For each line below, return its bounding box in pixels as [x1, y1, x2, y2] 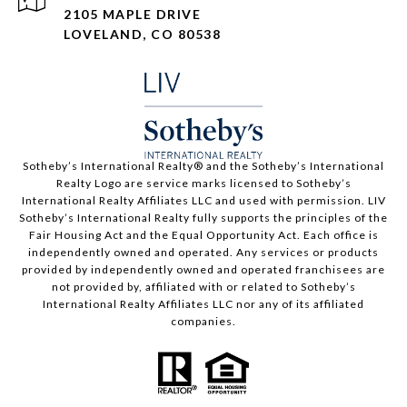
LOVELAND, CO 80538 [64, 26, 221, 43]
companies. [171, 314, 236, 329]
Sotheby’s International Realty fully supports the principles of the [19, 211, 388, 225]
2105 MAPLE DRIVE [64, 6, 201, 23]
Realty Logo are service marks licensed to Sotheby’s [55, 176, 352, 191]
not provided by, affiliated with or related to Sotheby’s [51, 280, 356, 294]
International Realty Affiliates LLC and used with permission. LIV [21, 194, 386, 208]
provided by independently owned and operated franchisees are [22, 263, 385, 277]
